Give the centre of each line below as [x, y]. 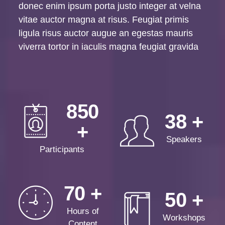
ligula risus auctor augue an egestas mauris [106, 33]
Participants [62, 150]
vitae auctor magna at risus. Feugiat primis [104, 20]
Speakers [184, 140]
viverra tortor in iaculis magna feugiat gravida [109, 47]
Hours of [83, 211]
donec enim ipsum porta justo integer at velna [110, 6]
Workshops [184, 217]
